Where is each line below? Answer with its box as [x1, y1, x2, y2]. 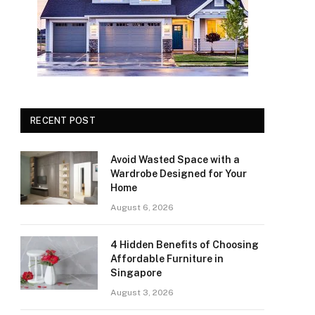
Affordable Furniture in [110, 253, 224, 264]
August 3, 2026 [110, 288, 174, 297]
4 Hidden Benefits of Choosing [110, 239, 259, 250]
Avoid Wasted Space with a [110, 154, 240, 165]
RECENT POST [30, 115, 96, 126]
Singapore [110, 267, 162, 278]
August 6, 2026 [110, 202, 174, 212]
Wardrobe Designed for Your [110, 168, 247, 179]
